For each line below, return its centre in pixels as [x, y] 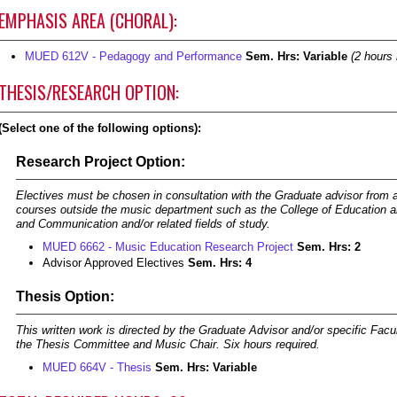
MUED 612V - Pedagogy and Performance [133, 56]
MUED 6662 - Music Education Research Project [168, 247]
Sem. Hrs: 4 [220, 263]
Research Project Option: [101, 162]
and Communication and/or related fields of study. [143, 224]
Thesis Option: [65, 296]
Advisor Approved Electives [115, 263]
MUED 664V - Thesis [97, 367]
